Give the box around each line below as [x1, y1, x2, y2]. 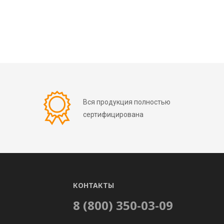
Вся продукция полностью [83, 98, 170, 106]
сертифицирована [83, 110, 143, 119]
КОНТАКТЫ [73, 180, 114, 190]
